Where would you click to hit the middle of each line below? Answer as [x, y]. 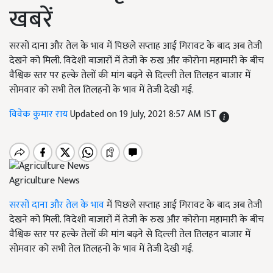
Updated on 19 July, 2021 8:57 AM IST [145, 114]
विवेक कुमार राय [40, 114]
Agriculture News [44, 181]
